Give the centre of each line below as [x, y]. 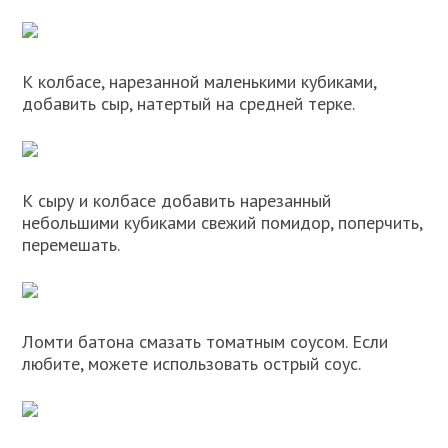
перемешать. [71, 245]
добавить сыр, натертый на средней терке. [189, 104]
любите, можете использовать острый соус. [192, 364]
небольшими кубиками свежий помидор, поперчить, [222, 223]
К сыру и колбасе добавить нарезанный [177, 201]
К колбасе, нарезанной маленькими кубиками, [199, 82]
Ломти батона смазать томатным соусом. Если [205, 342]
